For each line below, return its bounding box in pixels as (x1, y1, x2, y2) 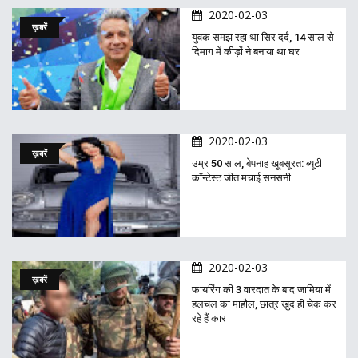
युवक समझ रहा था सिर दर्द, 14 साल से (192, 31, 334, 44)
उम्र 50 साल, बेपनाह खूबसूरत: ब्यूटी (192, 157, 322, 170)
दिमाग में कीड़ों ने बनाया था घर (192, 46, 300, 58)
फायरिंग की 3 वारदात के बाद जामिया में (192, 283, 331, 296)
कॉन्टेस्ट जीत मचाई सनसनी (192, 172, 291, 185)
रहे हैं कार (192, 312, 226, 324)
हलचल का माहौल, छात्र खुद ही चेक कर (192, 297, 336, 310)
